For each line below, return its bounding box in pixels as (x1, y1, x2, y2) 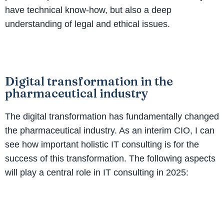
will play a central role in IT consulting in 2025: (5, 167, 188, 177)
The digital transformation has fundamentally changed (5, 111, 219, 121)
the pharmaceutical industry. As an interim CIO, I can (5, 125, 214, 135)
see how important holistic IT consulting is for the (5, 139, 199, 149)
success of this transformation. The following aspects (5, 153, 215, 163)
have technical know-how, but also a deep (5, 4, 171, 15)
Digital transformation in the (5, 73, 173, 88)
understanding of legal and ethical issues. (5, 18, 170, 29)
